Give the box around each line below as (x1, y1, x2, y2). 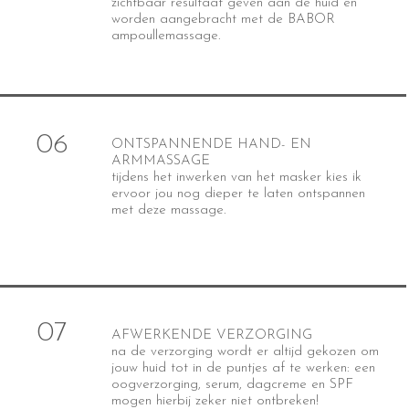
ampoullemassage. (110, 29, 220, 43)
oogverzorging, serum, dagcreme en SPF (110, 378, 353, 392)
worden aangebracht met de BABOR (110, 13, 335, 26)
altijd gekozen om (267, 345, 379, 359)
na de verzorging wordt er (110, 345, 268, 359)
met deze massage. (110, 204, 225, 217)
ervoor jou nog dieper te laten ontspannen (110, 187, 365, 201)
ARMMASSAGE (110, 154, 210, 168)
